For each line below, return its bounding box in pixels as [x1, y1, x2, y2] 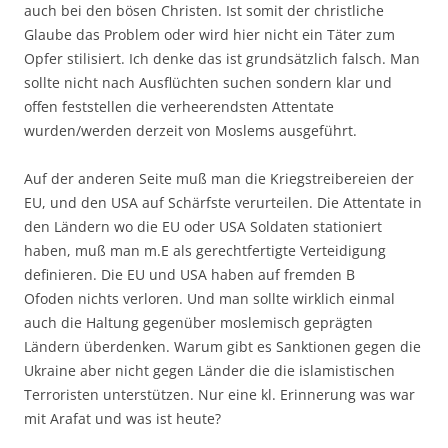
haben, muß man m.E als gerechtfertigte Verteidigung [24, 241, 386, 260]
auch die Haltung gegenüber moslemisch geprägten [24, 313, 373, 332]
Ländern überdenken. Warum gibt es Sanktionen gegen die [24, 337, 421, 356]
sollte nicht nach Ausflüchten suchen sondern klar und [24, 73, 392, 92]
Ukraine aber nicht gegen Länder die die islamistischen [24, 361, 395, 380]
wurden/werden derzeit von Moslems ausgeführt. [24, 121, 357, 140]
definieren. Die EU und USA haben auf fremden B [24, 265, 355, 284]
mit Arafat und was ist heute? [24, 409, 221, 428]
